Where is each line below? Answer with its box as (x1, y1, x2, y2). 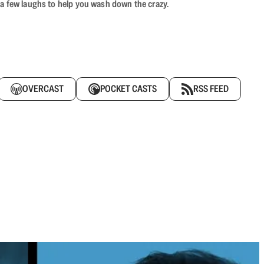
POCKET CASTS (100, 82, 157, 95)
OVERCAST (22, 82, 64, 95)
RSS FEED (193, 82, 229, 95)
